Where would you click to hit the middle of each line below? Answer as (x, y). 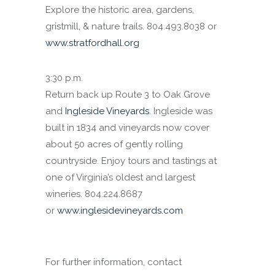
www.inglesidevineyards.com (120, 211)
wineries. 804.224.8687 (94, 194)
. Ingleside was (181, 111)
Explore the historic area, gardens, (120, 10)
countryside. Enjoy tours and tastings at (131, 161)
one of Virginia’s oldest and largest (120, 177)
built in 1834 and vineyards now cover (127, 128)
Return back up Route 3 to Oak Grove (128, 95)
